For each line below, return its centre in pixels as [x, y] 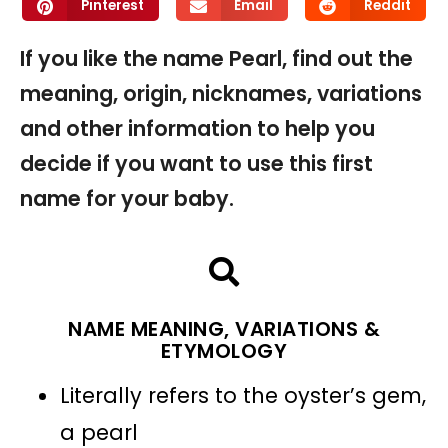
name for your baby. [127, 199]
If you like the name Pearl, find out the [216, 59]
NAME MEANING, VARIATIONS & [224, 329]
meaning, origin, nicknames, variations [221, 94]
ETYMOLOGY [224, 351]
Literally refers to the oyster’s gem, [243, 396]
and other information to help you [197, 129]
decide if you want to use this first [196, 164]
